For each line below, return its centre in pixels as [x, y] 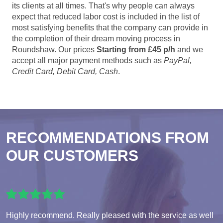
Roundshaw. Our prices [54, 50]
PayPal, [178, 61]
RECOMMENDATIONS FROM [108, 138]
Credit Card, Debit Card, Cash [65, 72]
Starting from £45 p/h [136, 50]
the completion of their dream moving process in [96, 39]
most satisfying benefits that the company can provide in [110, 28]
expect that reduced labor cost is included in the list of [106, 17]
